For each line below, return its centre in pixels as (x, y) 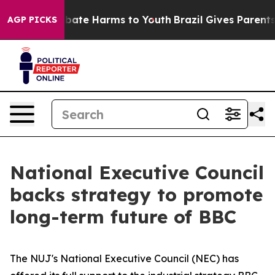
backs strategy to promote (136, 195)
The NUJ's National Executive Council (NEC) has (124, 258)
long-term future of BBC (123, 217)
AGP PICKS (32, 20)
